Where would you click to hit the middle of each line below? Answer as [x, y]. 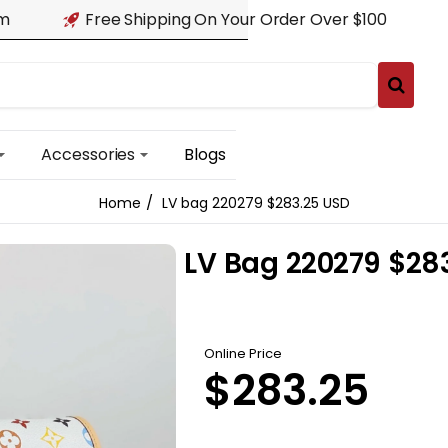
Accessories [88, 154]
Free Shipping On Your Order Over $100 [236, 19]
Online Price [243, 353]
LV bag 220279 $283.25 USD [255, 203]
